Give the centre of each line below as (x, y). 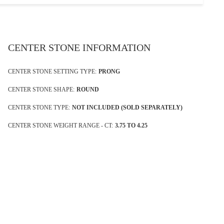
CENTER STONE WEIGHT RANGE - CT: (61, 125)
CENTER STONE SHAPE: (41, 89)
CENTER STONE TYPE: (39, 107)
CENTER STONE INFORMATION (79, 47)
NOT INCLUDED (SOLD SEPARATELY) (127, 107)
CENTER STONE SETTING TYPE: (52, 71)
